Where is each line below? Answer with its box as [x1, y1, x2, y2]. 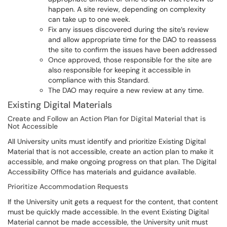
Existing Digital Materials [8, 99, 115, 111]
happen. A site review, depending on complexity [48, 5, 206, 14]
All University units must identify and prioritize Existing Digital [8, 137, 206, 146]
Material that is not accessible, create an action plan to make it [8, 147, 213, 156]
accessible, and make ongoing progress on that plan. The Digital [8, 157, 216, 166]
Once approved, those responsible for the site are [48, 55, 212, 64]
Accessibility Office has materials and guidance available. [8, 167, 198, 176]
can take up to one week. [48, 15, 132, 24]
